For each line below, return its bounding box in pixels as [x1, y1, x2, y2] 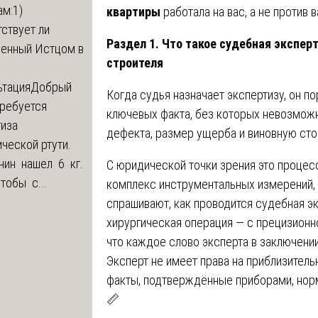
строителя [106, 55, 163, 70]
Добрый [31, 79, 75, 94]
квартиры [106, 4, 160, 19]
